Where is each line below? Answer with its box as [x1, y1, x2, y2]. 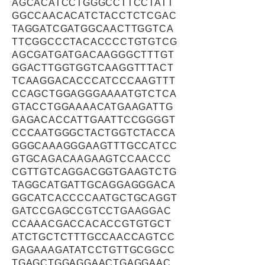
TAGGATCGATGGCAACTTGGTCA [12, 24, 174, 34]
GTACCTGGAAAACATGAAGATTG [12, 102, 173, 112]
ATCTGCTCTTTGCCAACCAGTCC [12, 232, 175, 242]
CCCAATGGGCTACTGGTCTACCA [12, 128, 176, 138]
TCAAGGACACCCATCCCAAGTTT [12, 76, 176, 86]
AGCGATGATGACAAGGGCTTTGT [12, 50, 174, 60]
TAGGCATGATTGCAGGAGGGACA [12, 180, 176, 190]
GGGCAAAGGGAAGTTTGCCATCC [12, 141, 177, 151]
